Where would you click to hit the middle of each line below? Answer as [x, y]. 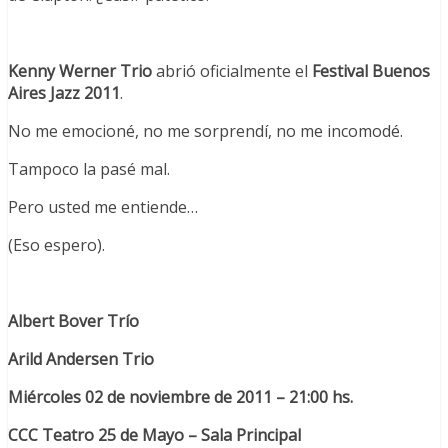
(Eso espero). [56, 245]
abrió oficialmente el [232, 71]
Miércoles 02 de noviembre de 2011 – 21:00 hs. [180, 397]
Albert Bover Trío [73, 321]
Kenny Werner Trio [80, 71]
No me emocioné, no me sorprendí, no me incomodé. [205, 131]
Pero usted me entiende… [103, 207]
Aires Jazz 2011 [64, 93]
